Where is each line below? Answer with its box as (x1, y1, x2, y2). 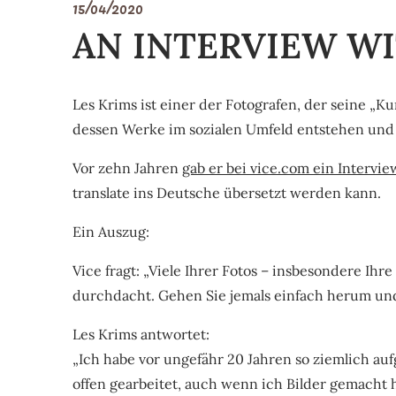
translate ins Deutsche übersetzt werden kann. (72, 183, 381, 202)
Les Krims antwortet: (72, 324, 209, 343)
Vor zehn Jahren (72, 158, 182, 177)
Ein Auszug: (72, 222, 149, 240)
